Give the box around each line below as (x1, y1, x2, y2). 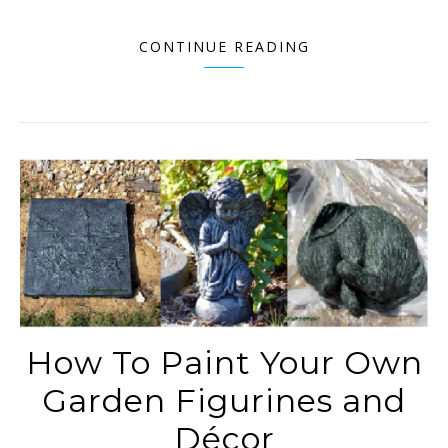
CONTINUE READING (138, 37, 310, 57)
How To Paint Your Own (25, 343, 423, 383)
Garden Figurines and (42, 381, 406, 421)
